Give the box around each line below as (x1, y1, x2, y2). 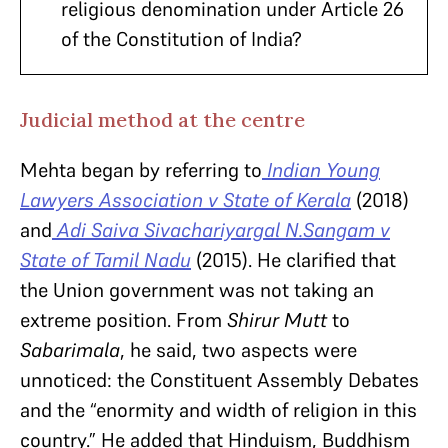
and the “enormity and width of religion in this (20, 397, 417, 423)
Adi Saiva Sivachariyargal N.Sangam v (57, 217, 390, 243)
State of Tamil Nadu (20, 247, 191, 273)
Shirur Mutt (227, 307, 327, 333)
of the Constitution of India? (61, 26, 302, 52)
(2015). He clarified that (191, 247, 396, 273)
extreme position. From (20, 307, 227, 333)
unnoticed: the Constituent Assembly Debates (20, 367, 419, 393)
